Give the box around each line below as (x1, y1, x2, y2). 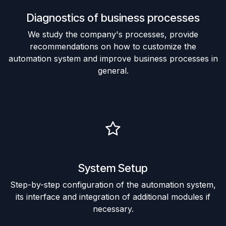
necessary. (92, 203, 134, 214)
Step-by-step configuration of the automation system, (10, 179, 216, 190)
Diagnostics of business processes (26, 11, 200, 24)
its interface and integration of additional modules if (16, 191, 210, 202)
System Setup (78, 161, 148, 175)
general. (97, 65, 129, 76)
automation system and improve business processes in (8, 53, 218, 64)
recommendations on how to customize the (30, 41, 196, 51)
